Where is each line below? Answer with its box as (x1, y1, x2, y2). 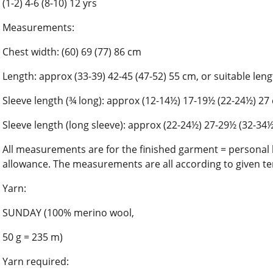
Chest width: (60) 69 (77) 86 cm (2, 44, 141, 58)
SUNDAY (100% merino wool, (2, 205, 134, 219)
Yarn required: (2, 254, 69, 268)
